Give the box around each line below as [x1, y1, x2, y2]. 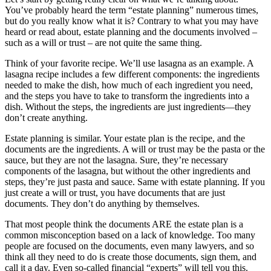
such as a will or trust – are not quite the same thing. [5, 38, 202, 48]
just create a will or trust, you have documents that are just [5, 188, 225, 198]
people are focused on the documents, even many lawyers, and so [5, 241, 254, 251]
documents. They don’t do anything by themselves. [5, 198, 200, 209]
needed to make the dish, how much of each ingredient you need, [5, 80, 253, 90]
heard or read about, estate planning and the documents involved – [5, 27, 257, 37]
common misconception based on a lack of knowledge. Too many [5, 230, 255, 240]
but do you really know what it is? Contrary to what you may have [5, 16, 258, 26]
